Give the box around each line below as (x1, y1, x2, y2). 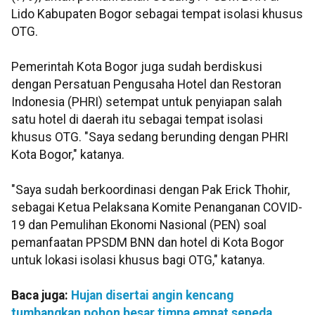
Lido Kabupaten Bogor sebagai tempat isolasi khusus (11, 7, 303, 22)
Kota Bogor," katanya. (11, 148, 124, 162)
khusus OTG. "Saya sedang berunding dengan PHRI (11, 130, 288, 145)
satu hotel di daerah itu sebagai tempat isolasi (11, 112, 263, 127)
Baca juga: (11, 288, 71, 303)
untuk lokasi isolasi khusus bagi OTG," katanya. (11, 253, 265, 268)
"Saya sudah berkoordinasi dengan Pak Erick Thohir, (11, 183, 290, 198)
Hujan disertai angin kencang (71, 288, 233, 303)
